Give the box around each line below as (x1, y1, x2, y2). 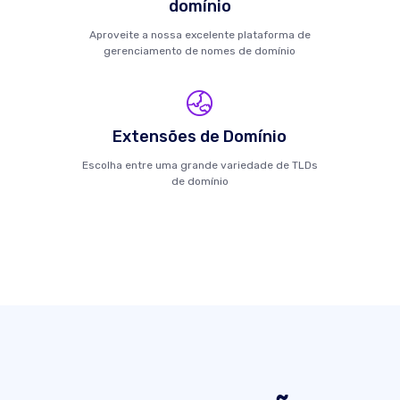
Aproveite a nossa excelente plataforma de (88, 29, 311, 41)
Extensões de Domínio (112, 127, 287, 146)
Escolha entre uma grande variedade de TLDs (81, 159, 318, 171)
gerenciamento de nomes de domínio (104, 45, 296, 57)
